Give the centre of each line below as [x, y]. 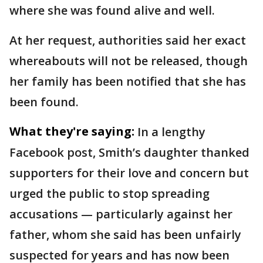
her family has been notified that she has [128, 82]
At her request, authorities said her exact [128, 41]
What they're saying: [72, 131]
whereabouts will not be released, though [129, 61]
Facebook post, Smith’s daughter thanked [129, 153]
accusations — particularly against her [121, 214]
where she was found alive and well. [114, 11]
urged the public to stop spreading [109, 194]
